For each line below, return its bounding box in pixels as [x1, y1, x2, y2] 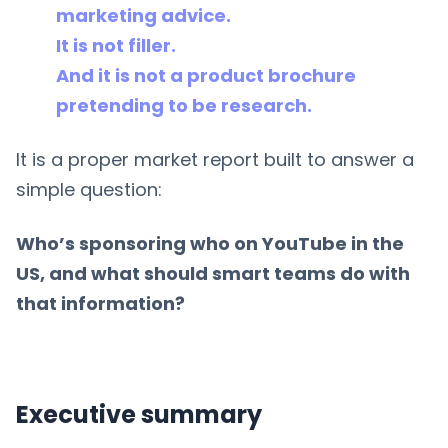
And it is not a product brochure [56, 62, 356, 88]
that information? [16, 290, 185, 316]
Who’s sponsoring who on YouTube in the [16, 230, 404, 256]
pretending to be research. [56, 92, 312, 118]
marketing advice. [56, 2, 231, 28]
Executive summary [16, 397, 262, 431]
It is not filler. [56, 32, 176, 58]
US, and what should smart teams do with [16, 260, 410, 286]
